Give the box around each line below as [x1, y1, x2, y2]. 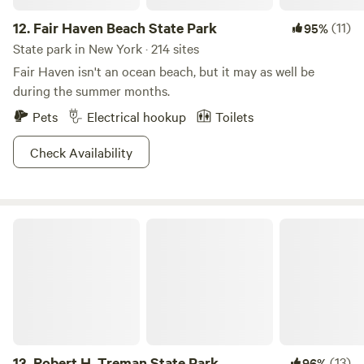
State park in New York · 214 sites [13, 39, 199, 57]
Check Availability [30, 143, 132, 161]
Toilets [215, 107, 253, 125]
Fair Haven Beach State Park [33, 18, 217, 37]
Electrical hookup [87, 107, 186, 125]
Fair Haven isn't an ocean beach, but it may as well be [13, 62, 314, 80]
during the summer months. [13, 81, 170, 99]
